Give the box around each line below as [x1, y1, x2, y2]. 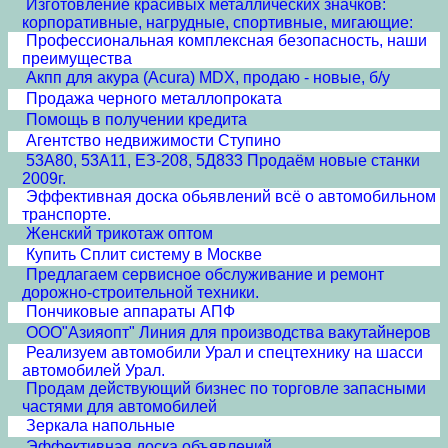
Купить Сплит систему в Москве [26, 246, 262, 263]
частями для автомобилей [22, 398, 217, 415]
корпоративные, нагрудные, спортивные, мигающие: [22, 14, 413, 31]
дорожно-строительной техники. [22, 284, 259, 301]
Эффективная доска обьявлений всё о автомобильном [26, 188, 436, 205]
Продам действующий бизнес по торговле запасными [26, 380, 426, 397]
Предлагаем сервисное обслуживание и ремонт [26, 266, 384, 283]
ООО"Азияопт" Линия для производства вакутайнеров [26, 324, 431, 341]
